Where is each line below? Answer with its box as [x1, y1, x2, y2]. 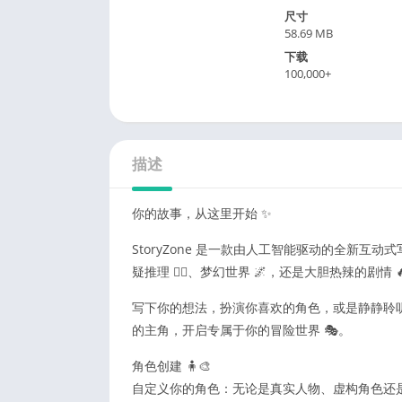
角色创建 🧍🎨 [132, 356, 211, 374]
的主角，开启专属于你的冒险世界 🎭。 [132, 320, 351, 338]
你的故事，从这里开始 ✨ [132, 204, 272, 222]
